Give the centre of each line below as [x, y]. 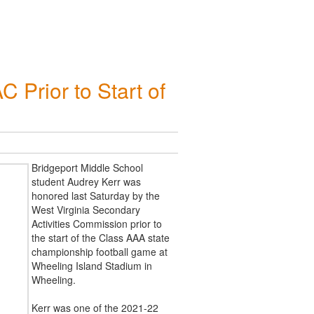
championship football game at [99, 251]
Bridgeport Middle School [87, 167]
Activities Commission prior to [96, 223]
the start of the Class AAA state [100, 237]
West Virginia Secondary [86, 209]
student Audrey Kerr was [86, 181]
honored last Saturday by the [95, 195]
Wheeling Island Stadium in [91, 265]
